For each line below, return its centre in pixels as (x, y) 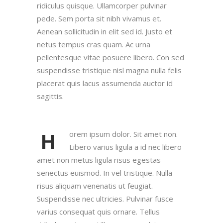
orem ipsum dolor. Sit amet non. (123, 134)
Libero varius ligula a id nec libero (125, 147)
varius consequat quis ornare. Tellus (98, 212)
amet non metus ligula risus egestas (99, 160)
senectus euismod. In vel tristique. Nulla (105, 173)
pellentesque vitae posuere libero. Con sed (111, 57)
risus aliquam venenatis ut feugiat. (95, 186)
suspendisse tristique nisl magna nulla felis (109, 70)
